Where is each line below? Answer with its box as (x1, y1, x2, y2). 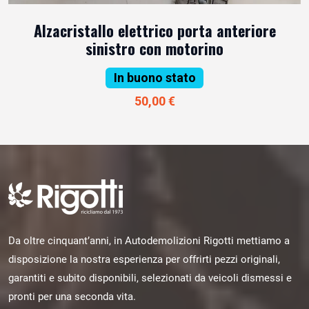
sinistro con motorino (86, 37, 223, 59)
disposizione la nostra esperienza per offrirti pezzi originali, (8, 253, 280, 266)
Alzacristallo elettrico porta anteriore (33, 19, 276, 41)
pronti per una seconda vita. (8, 290, 136, 303)
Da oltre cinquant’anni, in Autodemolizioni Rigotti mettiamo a (8, 235, 290, 248)
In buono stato (113, 70, 196, 85)
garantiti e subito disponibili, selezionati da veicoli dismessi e (8, 272, 292, 285)
